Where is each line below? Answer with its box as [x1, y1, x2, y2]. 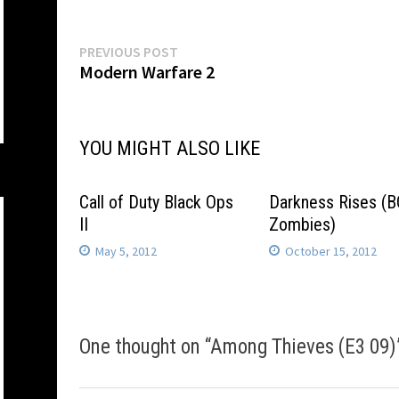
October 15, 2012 [285, 243, 378, 259]
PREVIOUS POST [79, 43, 178, 61]
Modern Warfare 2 [79, 61, 215, 83]
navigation [78, 76, 193, 110]
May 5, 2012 [95, 243, 157, 259]
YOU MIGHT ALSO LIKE [79, 137, 260, 159]
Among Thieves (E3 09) [210, 335, 396, 360]
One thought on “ [79, 335, 210, 360]
